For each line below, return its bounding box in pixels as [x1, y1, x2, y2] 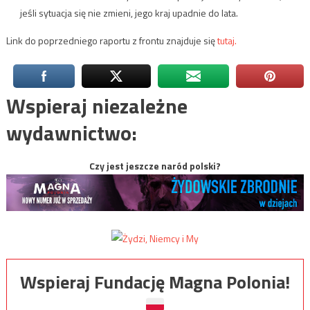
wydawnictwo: [6, 116, 137, 149]
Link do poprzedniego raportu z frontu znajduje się [6, 33, 217, 48]
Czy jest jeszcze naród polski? [89, 158, 221, 173]
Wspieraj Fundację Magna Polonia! [20, 268, 290, 296]
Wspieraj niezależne [6, 89, 188, 122]
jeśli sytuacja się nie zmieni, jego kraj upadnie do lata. [19, 5, 238, 20]
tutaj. [217, 33, 237, 48]
